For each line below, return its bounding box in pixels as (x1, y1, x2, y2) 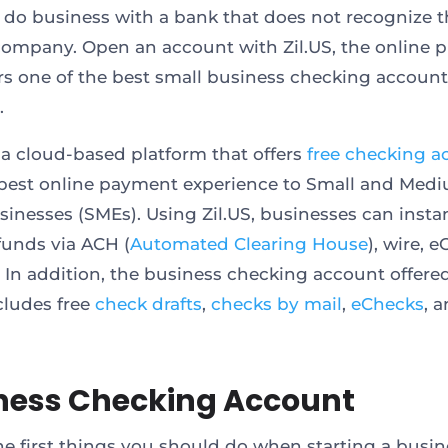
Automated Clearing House (129, 233, 368, 254)
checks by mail (210, 293, 342, 314)
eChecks (350, 293, 424, 314)
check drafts (94, 293, 202, 314)
